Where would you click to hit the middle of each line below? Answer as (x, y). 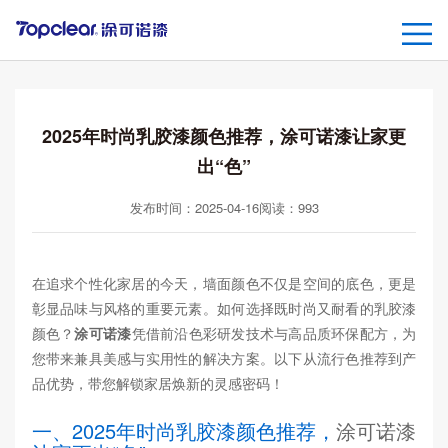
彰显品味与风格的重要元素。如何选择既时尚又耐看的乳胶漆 (224, 308)
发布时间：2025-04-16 (194, 208)
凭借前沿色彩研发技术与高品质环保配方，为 (274, 333)
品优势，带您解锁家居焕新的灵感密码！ (157, 383)
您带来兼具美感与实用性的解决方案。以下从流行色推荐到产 (224, 358)
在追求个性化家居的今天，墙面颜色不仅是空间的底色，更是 (224, 283)
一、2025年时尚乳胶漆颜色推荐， (184, 431)
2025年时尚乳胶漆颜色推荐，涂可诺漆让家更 (224, 136)
